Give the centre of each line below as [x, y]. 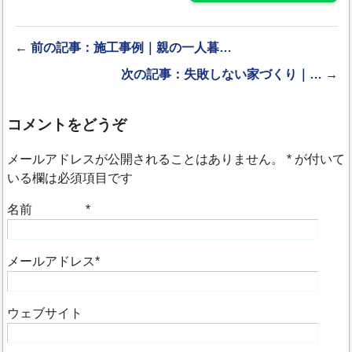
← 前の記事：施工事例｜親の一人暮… [124, 47]
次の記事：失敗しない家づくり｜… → [229, 74]
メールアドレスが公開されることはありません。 [147, 159]
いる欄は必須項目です [70, 178]
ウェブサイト [45, 313]
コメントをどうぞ [67, 124]
